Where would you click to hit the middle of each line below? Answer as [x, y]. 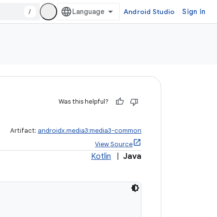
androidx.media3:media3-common [90, 131]
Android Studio [149, 12]
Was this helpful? [84, 101]
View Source [114, 144]
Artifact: [24, 131]
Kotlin [101, 156]
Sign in [194, 12]
